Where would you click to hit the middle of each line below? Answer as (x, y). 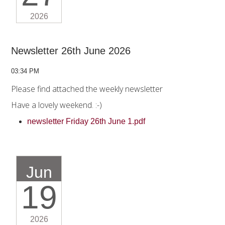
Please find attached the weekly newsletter (87, 89)
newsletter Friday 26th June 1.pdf (87, 122)
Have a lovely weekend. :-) (58, 105)
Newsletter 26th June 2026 (71, 51)
